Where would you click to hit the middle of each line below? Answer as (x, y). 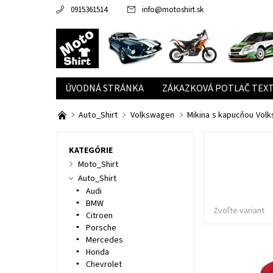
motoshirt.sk (183, 10)
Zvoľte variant (239, 211)
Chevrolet (104, 265)
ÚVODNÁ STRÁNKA (104, 89)
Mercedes (104, 240)
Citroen (99, 216)
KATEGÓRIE (90, 151)
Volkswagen (152, 115)
